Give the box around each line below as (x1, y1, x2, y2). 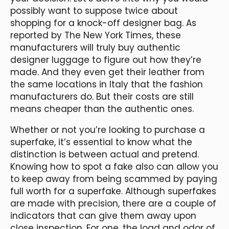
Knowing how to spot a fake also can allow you (10, 160, 218, 173)
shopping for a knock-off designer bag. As (10, 16, 196, 29)
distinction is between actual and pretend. (10, 148, 199, 161)
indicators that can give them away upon (10, 209, 196, 222)
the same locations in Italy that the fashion (10, 78, 203, 90)
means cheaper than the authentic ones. (10, 102, 194, 115)
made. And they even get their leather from (10, 65, 204, 78)
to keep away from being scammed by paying (10, 172, 217, 185)
